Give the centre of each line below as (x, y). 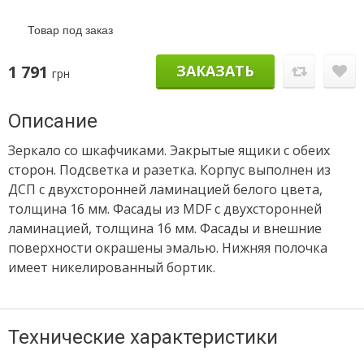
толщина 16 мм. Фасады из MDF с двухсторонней (165, 209)
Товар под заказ (70, 30)
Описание (53, 121)
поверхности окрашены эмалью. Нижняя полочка (168, 248)
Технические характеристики (143, 337)
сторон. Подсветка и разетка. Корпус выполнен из (169, 170)
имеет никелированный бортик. (112, 267)
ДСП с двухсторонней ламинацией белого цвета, (165, 189)
